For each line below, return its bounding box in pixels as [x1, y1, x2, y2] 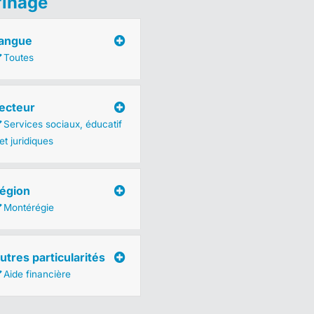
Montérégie [3, 202, 54, 213]
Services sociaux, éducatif [3, 118, 122, 130]
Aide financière [3, 268, 71, 280]
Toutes [3, 52, 34, 63]
